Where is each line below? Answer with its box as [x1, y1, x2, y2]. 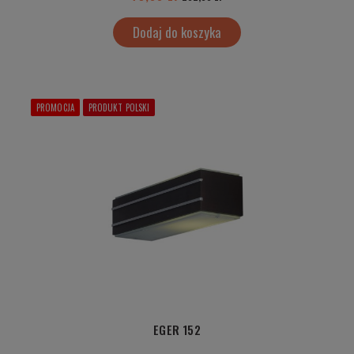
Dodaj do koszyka [133, 22, 221, 43]
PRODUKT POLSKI [88, 101, 150, 115]
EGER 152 [153, 320, 201, 338]
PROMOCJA [36, 101, 74, 115]
